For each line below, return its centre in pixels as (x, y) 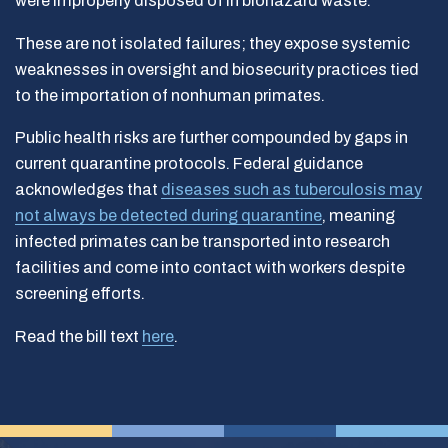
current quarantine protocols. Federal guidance (189, 163)
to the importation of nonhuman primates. (171, 95)
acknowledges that (88, 189)
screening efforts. (80, 293)
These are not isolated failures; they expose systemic (212, 43)
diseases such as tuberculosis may (291, 189)
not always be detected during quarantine (168, 215)
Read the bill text (78, 336)
